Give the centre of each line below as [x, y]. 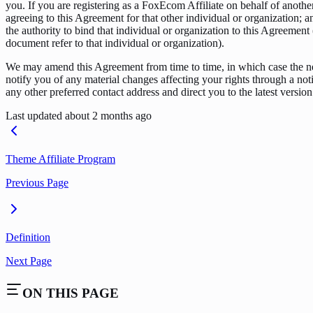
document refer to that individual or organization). [115, 43]
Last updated [34, 115]
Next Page [29, 261]
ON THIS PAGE [71, 293]
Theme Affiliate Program [60, 159]
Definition [28, 237]
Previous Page [37, 182]
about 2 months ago [108, 115]
